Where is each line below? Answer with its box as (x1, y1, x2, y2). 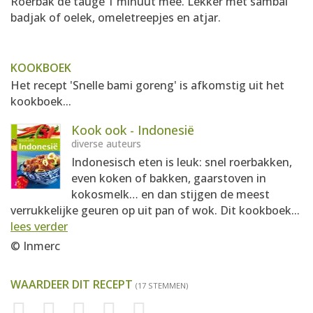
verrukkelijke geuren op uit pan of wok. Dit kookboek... (10, 203, 300, 218)
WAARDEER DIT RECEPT (10, 277, 136, 292)
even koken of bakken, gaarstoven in (71, 170, 266, 186)
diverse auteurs (71, 137, 141, 150)
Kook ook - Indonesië (71, 122, 194, 138)
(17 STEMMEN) (136, 280, 188, 291)
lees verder (10, 219, 68, 234)
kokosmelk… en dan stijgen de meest (71, 187, 270, 202)
